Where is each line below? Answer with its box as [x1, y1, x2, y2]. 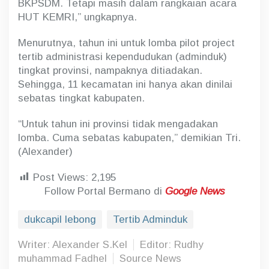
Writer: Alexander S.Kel [18, 238, 127, 250]
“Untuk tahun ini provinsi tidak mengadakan [18, 118, 218, 130]
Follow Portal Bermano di [44, 185, 165, 197]
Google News [165, 185, 225, 197]
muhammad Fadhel [18, 252, 107, 264]
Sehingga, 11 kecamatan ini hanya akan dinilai [18, 78, 232, 90]
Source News [119, 252, 181, 264]
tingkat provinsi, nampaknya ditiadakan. [18, 64, 202, 76]
